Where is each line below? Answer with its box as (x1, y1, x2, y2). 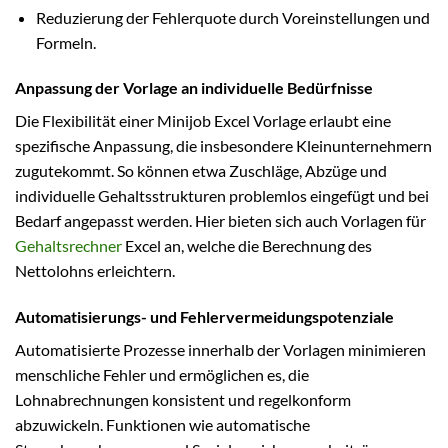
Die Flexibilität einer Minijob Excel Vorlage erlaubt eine (15, 111, 391, 131)
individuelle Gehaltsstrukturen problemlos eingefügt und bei (15, 186, 429, 206)
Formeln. (35, 32, 96, 52)
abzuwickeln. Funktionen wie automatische (15, 415, 310, 435)
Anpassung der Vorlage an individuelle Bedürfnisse (15, 78, 373, 98)
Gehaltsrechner (15, 236, 122, 256)
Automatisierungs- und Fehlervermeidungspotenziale (15, 307, 394, 327)
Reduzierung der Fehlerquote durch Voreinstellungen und (35, 7, 430, 27)
